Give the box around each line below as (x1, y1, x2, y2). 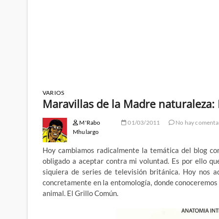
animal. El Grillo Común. (43, 189, 118, 198)
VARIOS (43, 89, 65, 97)
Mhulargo (73, 128, 99, 136)
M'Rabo (78, 119, 101, 127)
